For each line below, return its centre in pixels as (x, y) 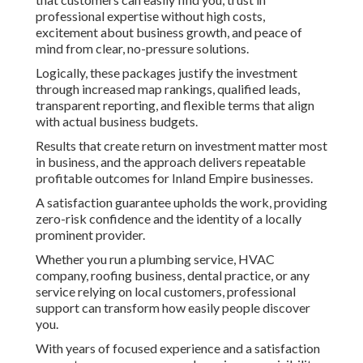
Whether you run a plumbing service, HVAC (155, 259)
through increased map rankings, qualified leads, (168, 89)
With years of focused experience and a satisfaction (178, 348)
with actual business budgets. (117, 122)
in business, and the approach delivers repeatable (171, 162)
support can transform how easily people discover (173, 308)
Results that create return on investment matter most (181, 146)
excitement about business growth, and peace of (169, 32)
